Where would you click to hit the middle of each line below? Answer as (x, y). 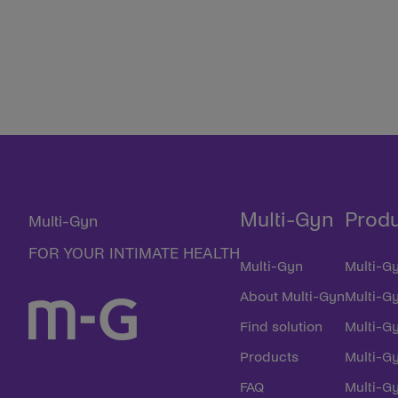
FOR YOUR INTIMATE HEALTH (134, 254)
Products (269, 357)
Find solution (281, 326)
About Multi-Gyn (292, 296)
